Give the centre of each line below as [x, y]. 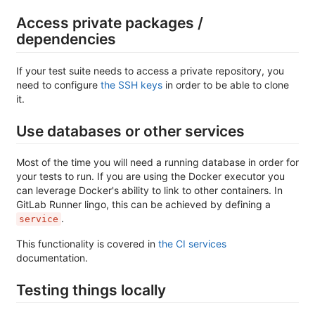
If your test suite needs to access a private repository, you [150, 70]
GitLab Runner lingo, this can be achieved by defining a [143, 204]
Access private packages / [110, 23]
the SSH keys [131, 84]
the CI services [192, 243]
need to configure [58, 84]
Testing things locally [91, 290]
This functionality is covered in [87, 243]
